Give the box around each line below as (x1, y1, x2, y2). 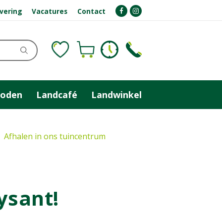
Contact (77, 6, 106, 16)
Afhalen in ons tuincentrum (4, 131, 106, 142)
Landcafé (36, 88, 78, 101)
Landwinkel (91, 88, 142, 101)
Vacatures (32, 6, 68, 16)
